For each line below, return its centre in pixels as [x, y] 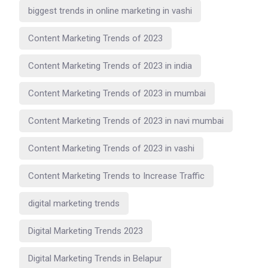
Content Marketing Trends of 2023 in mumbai [117, 93]
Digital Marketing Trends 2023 [86, 231]
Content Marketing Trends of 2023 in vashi [111, 148]
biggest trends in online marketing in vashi [110, 10]
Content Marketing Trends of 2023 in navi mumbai [126, 121]
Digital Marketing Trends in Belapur [95, 258]
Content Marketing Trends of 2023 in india [110, 66]
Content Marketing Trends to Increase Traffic [116, 176]
